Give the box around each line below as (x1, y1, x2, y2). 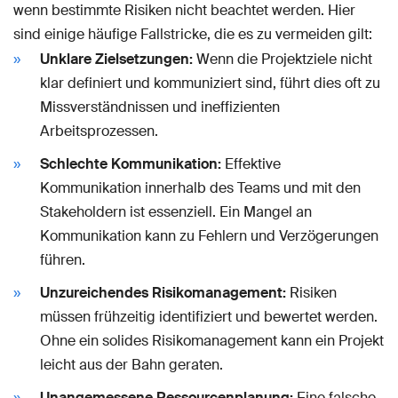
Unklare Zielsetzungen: (40, 49, 193, 68)
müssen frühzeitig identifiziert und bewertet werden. (40, 306, 378, 326)
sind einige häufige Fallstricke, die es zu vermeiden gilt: (13, 24, 372, 44)
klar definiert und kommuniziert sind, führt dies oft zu (40, 73, 380, 92)
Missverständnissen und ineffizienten (40, 97, 280, 116)
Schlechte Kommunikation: (40, 154, 221, 173)
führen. (40, 250, 85, 269)
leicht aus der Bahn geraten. (40, 354, 223, 374)
